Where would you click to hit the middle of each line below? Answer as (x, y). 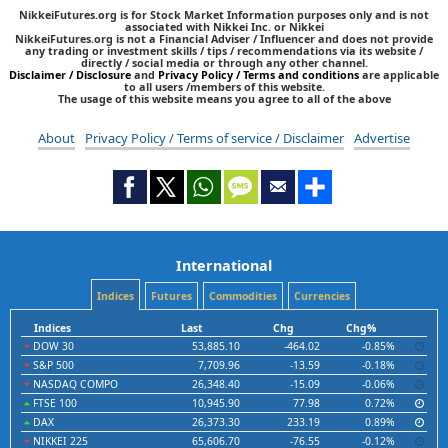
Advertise (382, 138)
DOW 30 (52, 346)
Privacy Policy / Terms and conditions (258, 75)
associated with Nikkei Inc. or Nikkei (224, 27)
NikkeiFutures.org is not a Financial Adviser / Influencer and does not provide (224, 39)
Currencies (321, 296)
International (224, 266)
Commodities (242, 296)
